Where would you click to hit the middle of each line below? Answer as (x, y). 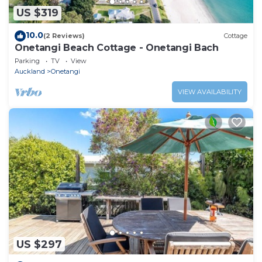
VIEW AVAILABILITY (210, 92)
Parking (27, 61)
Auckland (30, 71)
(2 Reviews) (64, 36)
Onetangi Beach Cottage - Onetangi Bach (117, 47)
